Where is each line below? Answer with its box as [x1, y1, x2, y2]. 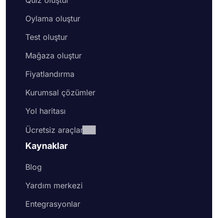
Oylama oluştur [25, 13, 80, 23]
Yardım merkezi [25, 180, 83, 190]
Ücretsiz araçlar [25, 125, 83, 135]
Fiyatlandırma [25, 69, 74, 79]
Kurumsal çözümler [25, 87, 95, 97]
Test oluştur [25, 32, 68, 42]
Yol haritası [25, 106, 66, 116]
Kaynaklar [25, 140, 68, 151]
